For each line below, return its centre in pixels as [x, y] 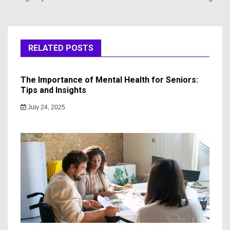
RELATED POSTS [61, 48]
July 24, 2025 [46, 107]
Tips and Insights [53, 90]
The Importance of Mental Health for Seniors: [109, 80]
